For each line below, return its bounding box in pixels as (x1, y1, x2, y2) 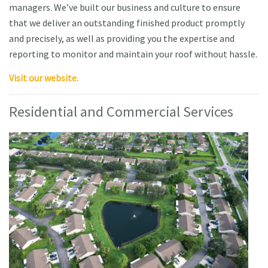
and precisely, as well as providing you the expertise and (9, 32, 234, 45)
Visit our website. (9, 72, 78, 84)
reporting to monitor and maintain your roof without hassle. (9, 48, 257, 60)
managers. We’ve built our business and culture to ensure (9, 1, 240, 14)
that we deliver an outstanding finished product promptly (9, 17, 245, 29)
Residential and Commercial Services (9, 102, 233, 121)
